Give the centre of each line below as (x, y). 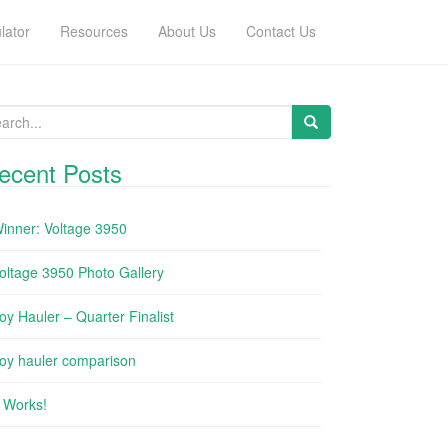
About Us (187, 31)
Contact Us (281, 31)
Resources (94, 31)
